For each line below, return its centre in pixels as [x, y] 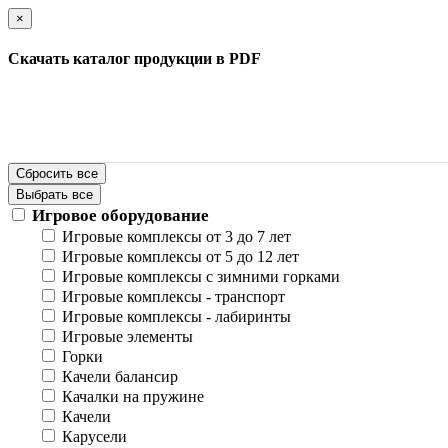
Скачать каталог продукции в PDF [134, 59]
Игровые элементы [127, 336]
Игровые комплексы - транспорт [173, 296]
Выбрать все [54, 194]
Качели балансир [120, 376]
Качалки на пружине [133, 396]
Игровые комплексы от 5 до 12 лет [180, 256]
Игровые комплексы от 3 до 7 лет [176, 236]
